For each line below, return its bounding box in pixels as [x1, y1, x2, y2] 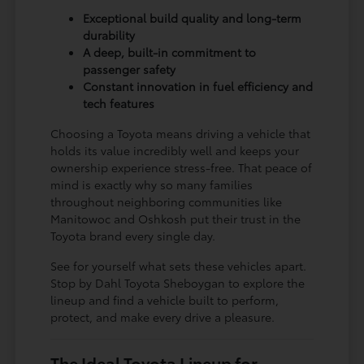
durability [83, 26, 136, 43]
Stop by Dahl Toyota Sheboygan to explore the [50, 274, 305, 291]
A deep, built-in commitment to [83, 43, 257, 60]
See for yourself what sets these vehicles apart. [50, 257, 307, 274]
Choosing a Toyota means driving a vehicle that [50, 124, 311, 141]
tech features [83, 94, 155, 111]
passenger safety [83, 60, 176, 77]
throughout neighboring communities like [50, 193, 283, 210]
